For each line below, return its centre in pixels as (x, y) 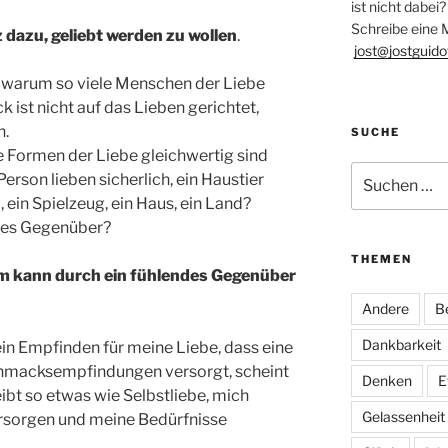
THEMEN (381, 259)
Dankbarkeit (401, 345)
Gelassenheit (403, 417)
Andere (385, 309)
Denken (386, 381)
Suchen (374, 171)
